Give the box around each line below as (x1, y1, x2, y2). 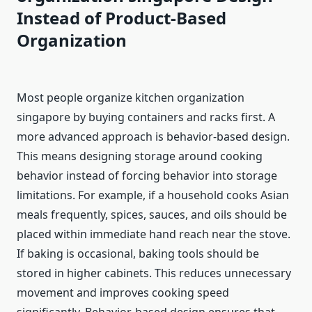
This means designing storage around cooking (17, 148, 263, 164)
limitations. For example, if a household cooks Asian (17, 187, 289, 203)
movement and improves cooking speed (17, 285, 229, 301)
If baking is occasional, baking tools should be (17, 246, 259, 262)
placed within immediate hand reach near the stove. (17, 226, 290, 242)
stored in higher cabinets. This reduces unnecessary (17, 265, 291, 281)
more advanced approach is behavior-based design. (17, 129, 290, 145)
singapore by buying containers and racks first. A (17, 109, 275, 125)
